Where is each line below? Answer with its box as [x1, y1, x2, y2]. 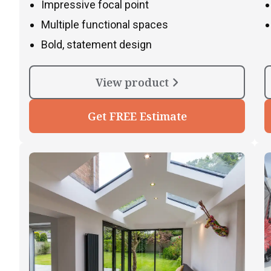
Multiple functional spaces [41, 18, 168, 31]
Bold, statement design [41, 38, 152, 51]
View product [96, 75, 172, 90]
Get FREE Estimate [87, 109, 187, 124]
